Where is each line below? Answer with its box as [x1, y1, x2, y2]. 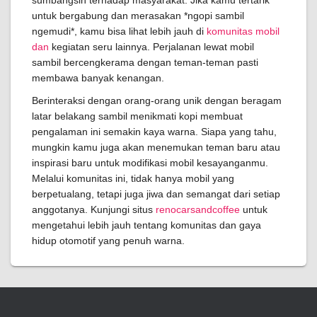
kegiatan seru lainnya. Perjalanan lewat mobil [49, 41, 254, 52]
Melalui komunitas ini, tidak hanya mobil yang [32, 173, 234, 184]
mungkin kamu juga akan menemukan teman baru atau [32, 142, 280, 153]
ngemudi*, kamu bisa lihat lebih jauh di [32, 25, 207, 37]
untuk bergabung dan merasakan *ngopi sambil [32, 10, 244, 21]
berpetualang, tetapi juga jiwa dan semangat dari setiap [32, 188, 280, 200]
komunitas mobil [207, 25, 279, 37]
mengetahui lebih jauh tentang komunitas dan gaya [32, 219, 261, 231]
